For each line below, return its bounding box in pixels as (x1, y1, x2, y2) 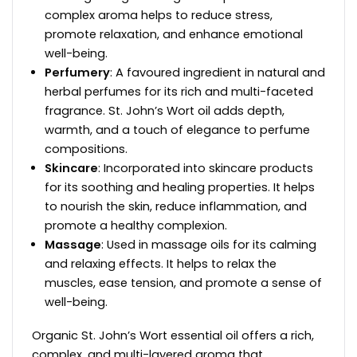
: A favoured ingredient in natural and (110, 65, 325, 81)
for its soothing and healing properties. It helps (45, 179, 315, 196)
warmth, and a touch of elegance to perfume (45, 122, 310, 139)
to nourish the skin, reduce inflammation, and (45, 198, 307, 215)
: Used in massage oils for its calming (101, 237, 316, 253)
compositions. (45, 141, 127, 158)
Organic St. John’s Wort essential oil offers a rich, (32, 327, 314, 343)
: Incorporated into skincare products (98, 160, 313, 177)
